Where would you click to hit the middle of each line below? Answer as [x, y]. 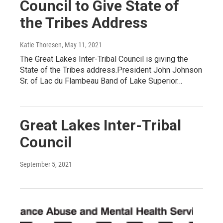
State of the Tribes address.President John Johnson [111, 70]
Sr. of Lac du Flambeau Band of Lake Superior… [101, 81]
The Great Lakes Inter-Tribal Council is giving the [104, 59]
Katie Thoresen [41, 45]
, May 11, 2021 [82, 45]
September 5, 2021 [46, 164]
